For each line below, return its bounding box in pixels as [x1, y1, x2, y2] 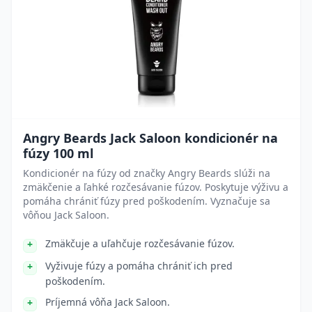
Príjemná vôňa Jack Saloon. [45, 295, 170, 309]
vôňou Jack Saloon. [23, 208, 109, 221]
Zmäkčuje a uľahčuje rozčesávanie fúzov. [45, 237, 235, 250]
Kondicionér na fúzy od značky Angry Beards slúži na [23, 166, 270, 180]
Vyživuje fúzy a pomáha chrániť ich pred [45, 259, 233, 272]
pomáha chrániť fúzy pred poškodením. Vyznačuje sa [23, 194, 270, 208]
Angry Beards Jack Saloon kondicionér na [23, 130, 278, 146]
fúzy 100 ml [23, 145, 93, 162]
